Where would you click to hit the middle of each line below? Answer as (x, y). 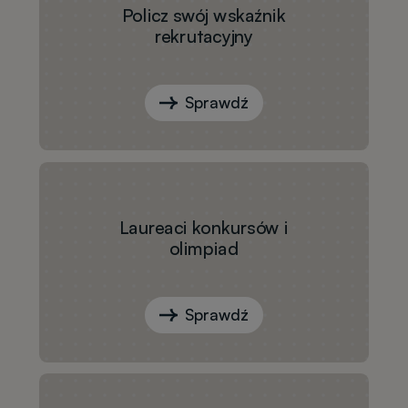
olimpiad (204, 248)
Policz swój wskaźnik (204, 15)
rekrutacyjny (204, 36)
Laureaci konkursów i (204, 227)
